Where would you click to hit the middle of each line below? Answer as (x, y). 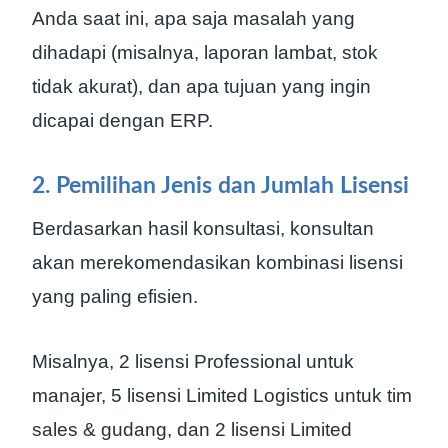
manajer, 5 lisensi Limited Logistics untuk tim (222, 395)
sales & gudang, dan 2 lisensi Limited (192, 429)
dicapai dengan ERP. (122, 120)
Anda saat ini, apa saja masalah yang (193, 18)
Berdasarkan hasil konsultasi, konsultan (203, 228)
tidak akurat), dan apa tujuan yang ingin (201, 86)
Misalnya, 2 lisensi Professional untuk (193, 361)
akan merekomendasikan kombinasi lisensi (217, 262)
